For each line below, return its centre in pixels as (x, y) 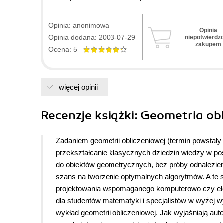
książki (114, 116)
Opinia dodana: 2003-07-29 (92, 38)
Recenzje (68, 116)
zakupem (208, 45)
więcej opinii (78, 87)
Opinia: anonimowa (79, 26)
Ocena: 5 (66, 50)
